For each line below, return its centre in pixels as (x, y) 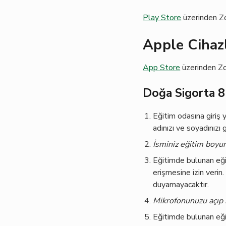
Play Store (162, 18)
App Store (162, 68)
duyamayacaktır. (181, 185)
